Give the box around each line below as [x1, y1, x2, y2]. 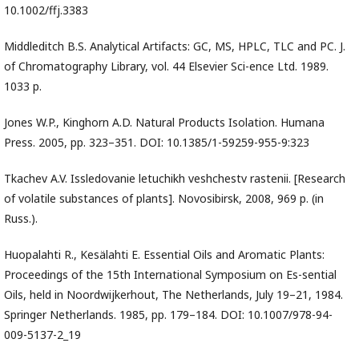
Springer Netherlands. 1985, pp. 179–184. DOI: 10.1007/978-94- [4, 307, 333, 323]
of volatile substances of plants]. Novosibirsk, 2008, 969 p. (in [4, 191, 324, 207]
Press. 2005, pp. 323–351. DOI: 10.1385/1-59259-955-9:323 [4, 135, 309, 151]
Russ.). [4, 211, 38, 227]
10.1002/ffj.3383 [4, 2, 88, 18]
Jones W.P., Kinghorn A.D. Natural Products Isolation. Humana [4, 115, 325, 131]
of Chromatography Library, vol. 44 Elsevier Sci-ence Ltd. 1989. [4, 58, 329, 75]
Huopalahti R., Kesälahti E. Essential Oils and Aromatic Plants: [4, 247, 325, 263]
